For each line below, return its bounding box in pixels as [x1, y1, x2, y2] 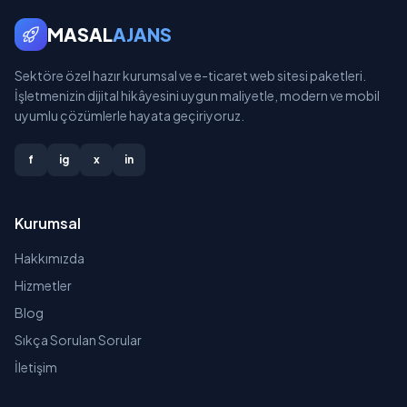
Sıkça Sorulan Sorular [15, 332, 142, 348]
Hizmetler [15, 277, 72, 293]
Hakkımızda [15, 250, 84, 266]
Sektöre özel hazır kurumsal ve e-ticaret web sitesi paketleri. [15, 67, 366, 84]
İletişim [15, 359, 57, 375]
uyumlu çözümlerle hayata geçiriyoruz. [15, 107, 244, 124]
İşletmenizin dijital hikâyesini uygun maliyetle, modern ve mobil [15, 87, 380, 104]
